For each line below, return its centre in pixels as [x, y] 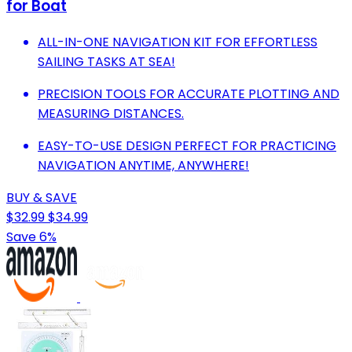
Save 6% [31, 236]
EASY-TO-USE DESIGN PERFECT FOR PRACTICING [187, 145]
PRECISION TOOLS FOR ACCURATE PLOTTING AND [189, 93]
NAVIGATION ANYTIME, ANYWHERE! [143, 165]
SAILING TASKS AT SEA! [106, 61]
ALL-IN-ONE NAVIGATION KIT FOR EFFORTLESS [178, 42]
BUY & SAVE [42, 197]
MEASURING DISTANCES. [111, 113]
